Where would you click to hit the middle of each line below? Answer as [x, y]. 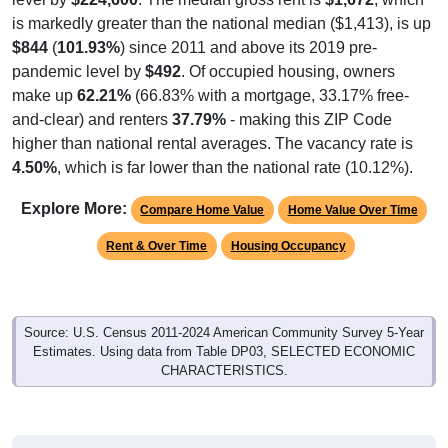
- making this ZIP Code [309, 100]
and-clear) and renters [92, 100]
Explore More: [73, 189]
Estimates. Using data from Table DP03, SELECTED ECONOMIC [224, 332]
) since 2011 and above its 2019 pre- [248, 28]
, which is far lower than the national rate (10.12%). [235, 148]
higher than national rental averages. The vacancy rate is [212, 124]
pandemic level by [78, 52]
